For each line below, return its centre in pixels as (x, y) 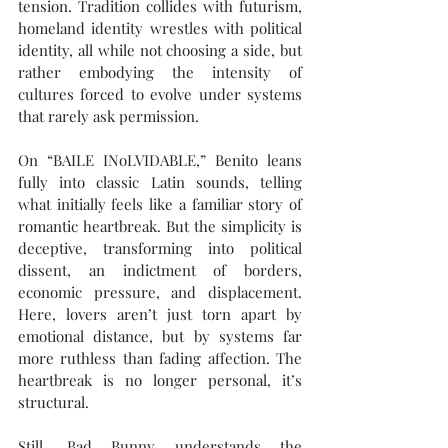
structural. (53, 402)
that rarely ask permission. (108, 116)
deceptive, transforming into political (160, 248)
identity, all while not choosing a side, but (160, 50)
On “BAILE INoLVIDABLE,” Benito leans (160, 160)
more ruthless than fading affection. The (160, 358)
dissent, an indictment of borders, (160, 270)
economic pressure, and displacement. (160, 292)
